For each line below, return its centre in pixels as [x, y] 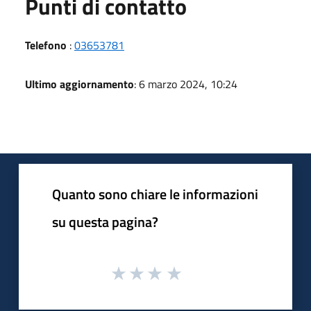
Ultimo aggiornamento [79, 84]
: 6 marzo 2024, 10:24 [186, 84]
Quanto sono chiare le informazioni [155, 194]
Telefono [46, 45]
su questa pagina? [105, 221]
